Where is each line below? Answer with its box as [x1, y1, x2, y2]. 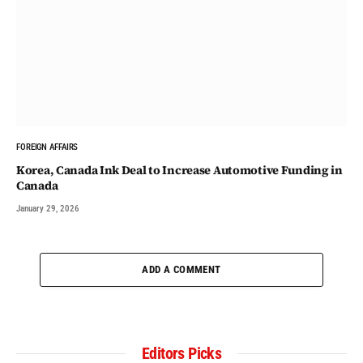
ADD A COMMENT [142, 263, 221, 275]
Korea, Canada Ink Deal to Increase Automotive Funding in [16, 161, 343, 178]
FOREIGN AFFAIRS [16, 141, 79, 152]
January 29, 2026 [16, 203, 79, 214]
